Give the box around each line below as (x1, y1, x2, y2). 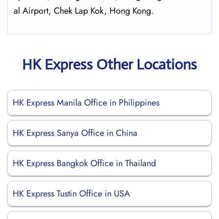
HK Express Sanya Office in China (13, 127, 137, 139)
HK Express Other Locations (22, 55, 197, 73)
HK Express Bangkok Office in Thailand (13, 157, 156, 170)
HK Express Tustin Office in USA (13, 187, 130, 200)
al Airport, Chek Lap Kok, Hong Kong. (14, 4, 153, 17)
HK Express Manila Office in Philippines (13, 96, 159, 109)
